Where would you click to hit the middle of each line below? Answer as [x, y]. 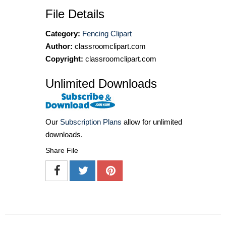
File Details [75, 14]
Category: [63, 33]
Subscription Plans [91, 122]
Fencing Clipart [107, 33]
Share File [62, 150]
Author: [59, 46]
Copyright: [64, 59]
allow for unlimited [152, 122]
